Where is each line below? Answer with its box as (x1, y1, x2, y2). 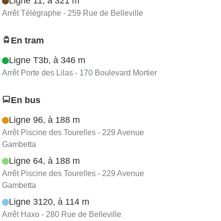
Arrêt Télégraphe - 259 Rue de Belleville (2, 9, 143, 17)
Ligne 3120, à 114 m (9, 197, 89, 207)
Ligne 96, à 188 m (9, 115, 80, 125)
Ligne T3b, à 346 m (9, 55, 85, 65)
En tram (11, 36, 44, 45)
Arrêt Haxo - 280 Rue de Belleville (2, 210, 121, 219)
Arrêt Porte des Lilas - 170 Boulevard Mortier (2, 69, 157, 77)
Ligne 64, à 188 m (9, 156, 80, 166)
